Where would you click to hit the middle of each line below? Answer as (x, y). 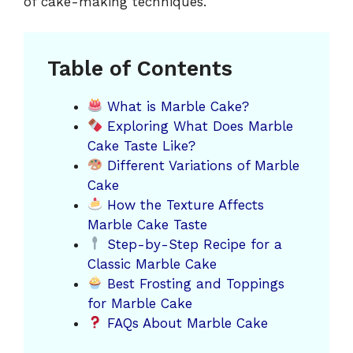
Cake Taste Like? (141, 145)
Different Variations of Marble (201, 165)
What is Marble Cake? (176, 106)
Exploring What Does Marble (198, 126)
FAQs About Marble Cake (186, 323)
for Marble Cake (140, 303)
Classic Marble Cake (152, 264)
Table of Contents (140, 68)
